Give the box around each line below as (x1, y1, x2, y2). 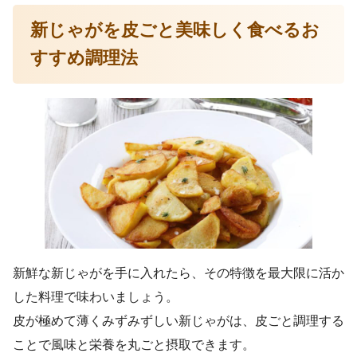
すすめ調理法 (30, 48, 139, 69)
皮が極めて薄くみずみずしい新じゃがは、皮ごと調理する (13, 313, 344, 328)
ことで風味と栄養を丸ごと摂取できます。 (13, 337, 255, 351)
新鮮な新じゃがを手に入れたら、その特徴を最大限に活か (13, 265, 344, 280)
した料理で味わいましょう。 (13, 289, 178, 304)
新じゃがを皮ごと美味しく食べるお (30, 20, 320, 41)
